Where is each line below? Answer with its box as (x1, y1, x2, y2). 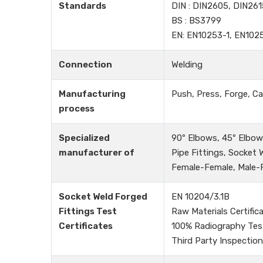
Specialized (59, 133, 110, 143)
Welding (171, 59, 203, 70)
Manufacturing (59, 89, 126, 99)
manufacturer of (59, 147, 134, 158)
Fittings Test (59, 206, 117, 217)
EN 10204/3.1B (171, 191, 230, 202)
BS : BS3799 (171, 15, 221, 26)
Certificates (59, 221, 113, 231)
